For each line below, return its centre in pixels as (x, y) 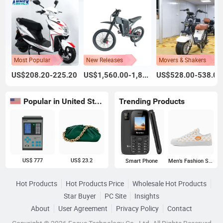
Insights (147, 196)
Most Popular (32, 60)
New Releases (105, 60)
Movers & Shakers (182, 60)
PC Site (115, 196)
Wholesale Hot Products (169, 184)
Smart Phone (141, 160)
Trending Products (152, 102)
